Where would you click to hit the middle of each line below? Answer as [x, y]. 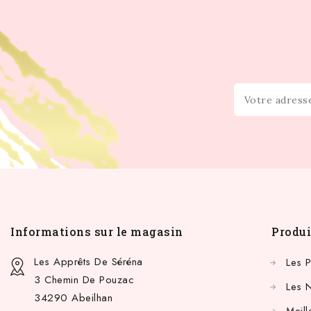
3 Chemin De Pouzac [84, 280]
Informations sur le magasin [97, 232]
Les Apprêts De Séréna [89, 262]
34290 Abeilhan [73, 298]
